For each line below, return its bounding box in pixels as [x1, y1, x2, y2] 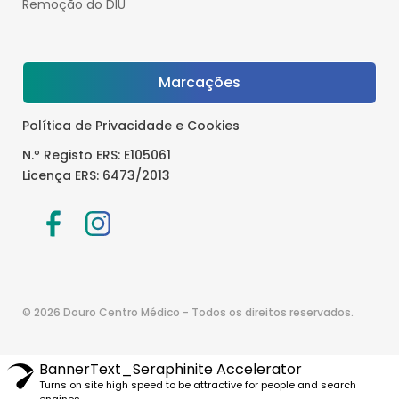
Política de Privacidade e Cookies [22, 116, 240, 134]
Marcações [159, 71, 240, 93]
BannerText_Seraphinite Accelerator [39, 358, 302, 379]
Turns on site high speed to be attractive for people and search [39, 377, 356, 392]
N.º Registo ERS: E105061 [22, 145, 171, 164]
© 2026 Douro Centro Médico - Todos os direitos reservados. [22, 304, 354, 320]
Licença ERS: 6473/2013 [22, 166, 170, 184]
